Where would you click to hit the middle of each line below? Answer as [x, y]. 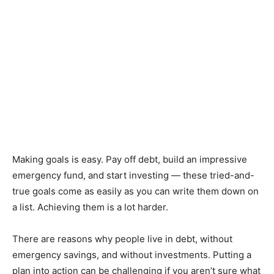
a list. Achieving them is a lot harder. [90, 207]
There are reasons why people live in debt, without [122, 239]
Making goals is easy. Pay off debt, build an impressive [130, 160]
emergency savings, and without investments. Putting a [132, 255]
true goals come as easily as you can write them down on [135, 191]
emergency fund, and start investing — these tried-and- [133, 176]
